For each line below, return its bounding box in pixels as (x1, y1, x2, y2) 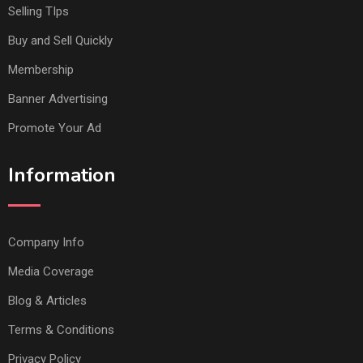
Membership (8, 62, 74, 77)
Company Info (8, 234, 84, 250)
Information (8, 161, 116, 188)
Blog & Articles (8, 293, 87, 308)
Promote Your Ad (8, 120, 101, 135)
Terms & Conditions (8, 322, 114, 337)
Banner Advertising (8, 91, 108, 106)
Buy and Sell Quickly (8, 32, 113, 48)
